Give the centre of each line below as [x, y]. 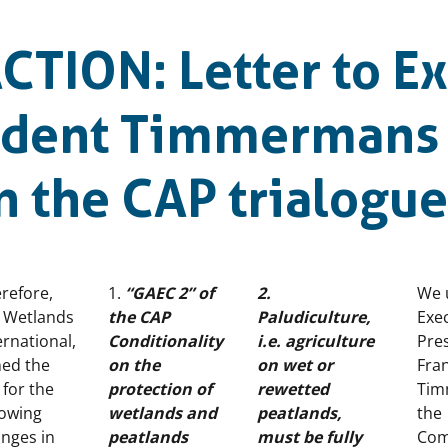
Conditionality [165, 341]
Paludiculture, [314, 317]
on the [134, 365]
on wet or [295, 365]
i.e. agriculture [315, 341]
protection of [160, 389]
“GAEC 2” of [167, 293]
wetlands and [162, 413]
